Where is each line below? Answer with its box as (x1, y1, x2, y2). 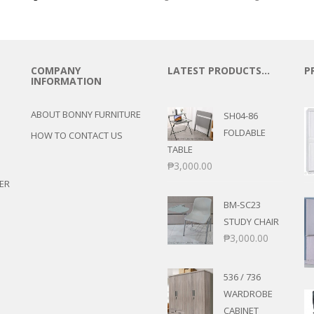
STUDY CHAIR (224, 215, 279, 228)
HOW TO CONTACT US (31, 129, 123, 142)
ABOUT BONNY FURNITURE (31, 108, 141, 121)
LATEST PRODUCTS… (168, 64, 270, 77)
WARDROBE (224, 287, 273, 300)
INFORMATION (31, 74, 102, 88)
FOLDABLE (224, 126, 266, 139)
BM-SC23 (224, 198, 261, 211)
